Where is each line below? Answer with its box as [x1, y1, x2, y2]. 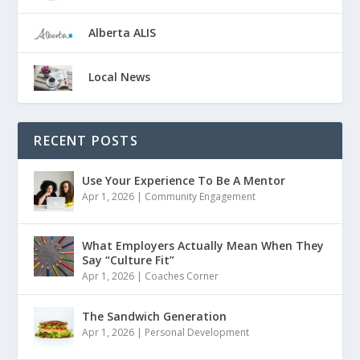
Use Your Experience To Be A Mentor [82, 172, 286, 188]
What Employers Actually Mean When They [82, 237, 325, 253]
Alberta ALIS [88, 24, 157, 40]
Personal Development [145, 325, 250, 339]
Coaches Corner [145, 268, 219, 283]
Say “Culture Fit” [82, 252, 175, 268]
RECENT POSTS [34, 131, 138, 149]
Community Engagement [145, 189, 256, 203]
